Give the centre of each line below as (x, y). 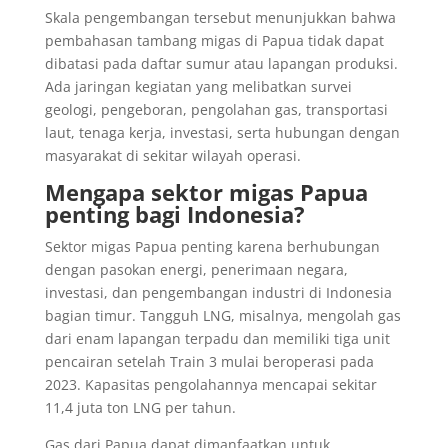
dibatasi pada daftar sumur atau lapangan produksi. (221, 63)
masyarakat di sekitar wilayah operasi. (172, 155)
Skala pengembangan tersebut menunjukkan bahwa (220, 17)
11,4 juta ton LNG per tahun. (140, 407)
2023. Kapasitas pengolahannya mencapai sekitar (210, 384)
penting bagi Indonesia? (174, 213)
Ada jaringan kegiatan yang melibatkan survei (198, 86)
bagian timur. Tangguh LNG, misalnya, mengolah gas (222, 315)
